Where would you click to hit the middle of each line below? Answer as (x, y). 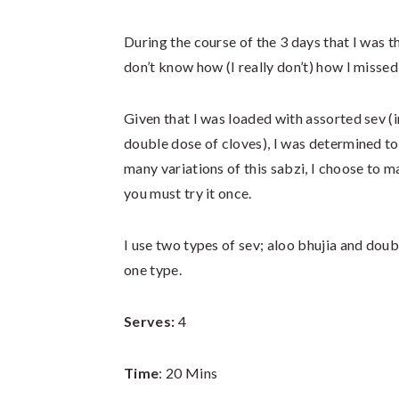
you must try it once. (188, 193)
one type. (153, 269)
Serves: (150, 321)
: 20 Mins (188, 373)
